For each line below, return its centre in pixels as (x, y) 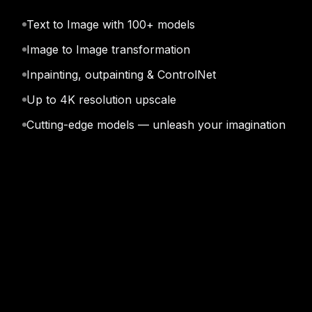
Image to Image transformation (108, 49)
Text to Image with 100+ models (111, 24)
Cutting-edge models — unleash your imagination (156, 125)
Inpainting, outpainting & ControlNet (121, 75)
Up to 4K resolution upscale (101, 100)
